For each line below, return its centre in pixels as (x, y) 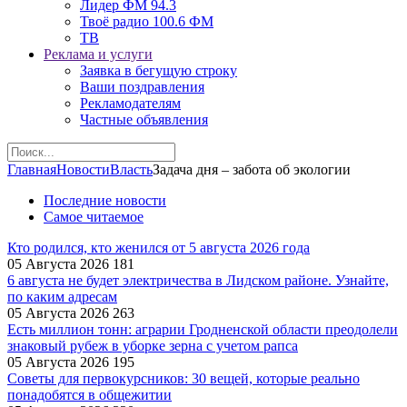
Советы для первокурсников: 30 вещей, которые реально (184, 378)
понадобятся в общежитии (89, 395)
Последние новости (105, 200)
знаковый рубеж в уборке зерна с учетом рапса (153, 346)
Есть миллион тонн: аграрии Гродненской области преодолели (203, 329)
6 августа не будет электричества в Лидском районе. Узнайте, (198, 280)
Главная (32, 169)
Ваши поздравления (142, 87)
